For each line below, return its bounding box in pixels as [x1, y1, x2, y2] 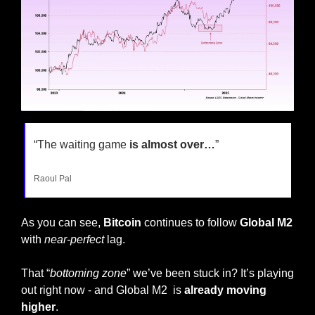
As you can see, [21, 216, 101, 229]
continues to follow [141, 216, 240, 229]
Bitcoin [101, 216, 141, 229]
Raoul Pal [34, 173, 72, 184]
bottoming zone [50, 266, 127, 279]
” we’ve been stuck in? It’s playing [127, 266, 294, 279]
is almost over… [129, 138, 215, 150]
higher [21, 300, 56, 313]
